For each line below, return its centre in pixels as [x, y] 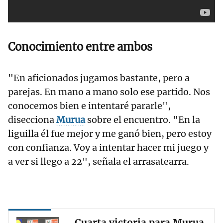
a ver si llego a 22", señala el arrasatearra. [99, 162]
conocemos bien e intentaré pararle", [89, 106]
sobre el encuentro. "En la [143, 120]
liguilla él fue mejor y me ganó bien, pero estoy [110, 134]
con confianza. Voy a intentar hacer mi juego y [108, 148]
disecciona [32, 120]
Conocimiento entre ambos [80, 47]
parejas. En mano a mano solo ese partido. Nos [109, 92]
